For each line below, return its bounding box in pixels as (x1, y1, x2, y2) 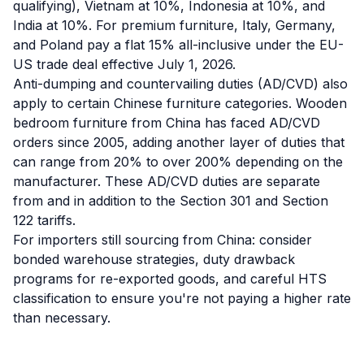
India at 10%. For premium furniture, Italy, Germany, (13, 17, 336, 33)
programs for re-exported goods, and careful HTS (13, 271, 327, 287)
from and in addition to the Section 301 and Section (13, 193, 328, 209)
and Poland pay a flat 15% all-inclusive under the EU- (13, 37, 344, 53)
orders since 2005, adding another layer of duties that (13, 134, 344, 150)
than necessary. (13, 310, 110, 326)
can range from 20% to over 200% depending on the (13, 154, 343, 170)
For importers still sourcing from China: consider (13, 232, 312, 248)
